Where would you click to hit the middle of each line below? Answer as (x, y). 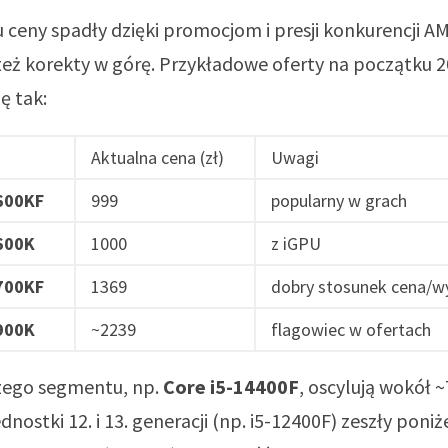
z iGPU (296, 243)
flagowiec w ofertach (351, 329)
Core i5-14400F (231, 386)
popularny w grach (339, 200)
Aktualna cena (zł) (157, 157)
